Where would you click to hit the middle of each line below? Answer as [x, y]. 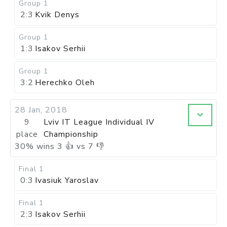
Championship [71, 134]
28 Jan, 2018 [41, 110]
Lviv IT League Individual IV [99, 122]
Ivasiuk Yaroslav [67, 180]
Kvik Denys [57, 15]
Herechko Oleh [65, 83]
